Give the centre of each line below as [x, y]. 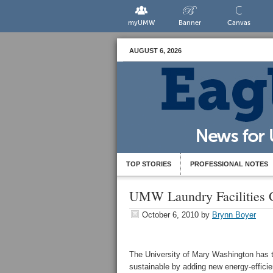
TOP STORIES [149, 164]
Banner [190, 23]
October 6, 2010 [170, 215]
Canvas [239, 23]
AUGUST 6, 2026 [155, 51]
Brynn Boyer [234, 215]
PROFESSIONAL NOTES [229, 164]
